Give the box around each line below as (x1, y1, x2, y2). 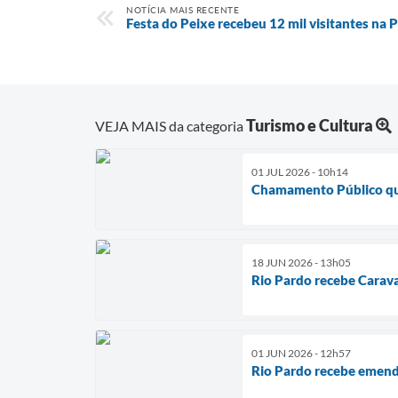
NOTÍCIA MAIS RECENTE (126, 4, 239, 15)
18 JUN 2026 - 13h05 (251, 255, 351, 269)
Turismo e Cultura (246, 115, 373, 135)
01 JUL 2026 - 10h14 (251, 164, 348, 179)
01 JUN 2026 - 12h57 (251, 346, 351, 360)
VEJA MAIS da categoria (95, 116, 246, 134)
